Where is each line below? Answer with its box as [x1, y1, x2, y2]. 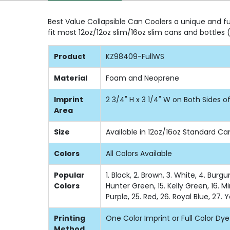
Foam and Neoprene [106, 72, 179, 83]
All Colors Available [106, 148, 172, 159]
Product [54, 51, 86, 62]
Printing [54, 213, 85, 223]
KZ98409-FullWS [106, 51, 164, 62]
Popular [54, 169, 85, 180]
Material [54, 72, 87, 83]
